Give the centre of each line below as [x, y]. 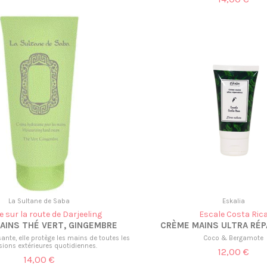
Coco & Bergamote [234, 238]
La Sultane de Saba [39, 201]
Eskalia [233, 201]
